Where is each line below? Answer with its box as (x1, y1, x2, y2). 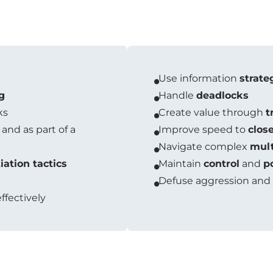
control (204, 158, 239, 169)
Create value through (158, 107, 266, 118)
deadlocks (196, 90, 249, 101)
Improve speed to (158, 124, 248, 135)
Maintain (158, 158, 204, 169)
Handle (158, 90, 196, 101)
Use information (158, 73, 239, 84)
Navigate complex (158, 141, 250, 152)
